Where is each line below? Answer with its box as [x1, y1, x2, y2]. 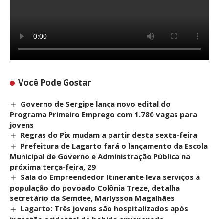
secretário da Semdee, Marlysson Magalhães [10, 193, 175, 203]
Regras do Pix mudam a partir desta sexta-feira [21, 130, 197, 140]
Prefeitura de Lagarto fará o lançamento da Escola [21, 140, 208, 151]
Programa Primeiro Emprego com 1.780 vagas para [10, 109, 197, 119]
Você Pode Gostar [18, 77, 91, 88]
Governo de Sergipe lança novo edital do [21, 99, 171, 109]
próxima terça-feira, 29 [10, 161, 96, 172]
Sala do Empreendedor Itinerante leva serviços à [21, 172, 200, 182]
